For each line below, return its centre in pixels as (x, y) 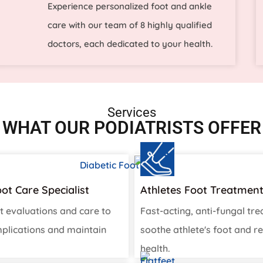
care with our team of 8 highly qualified (130, 25)
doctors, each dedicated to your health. (130, 44)
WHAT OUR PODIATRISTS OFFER (131, 128)
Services (131, 113)
